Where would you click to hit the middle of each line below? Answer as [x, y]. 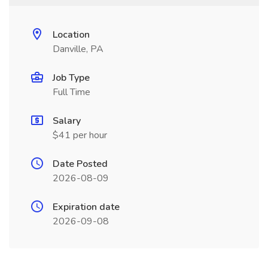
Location [71, 35]
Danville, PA [78, 49]
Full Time [71, 92]
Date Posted [80, 164]
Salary [67, 121]
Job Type [71, 78]
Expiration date [86, 207]
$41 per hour [80, 135]
